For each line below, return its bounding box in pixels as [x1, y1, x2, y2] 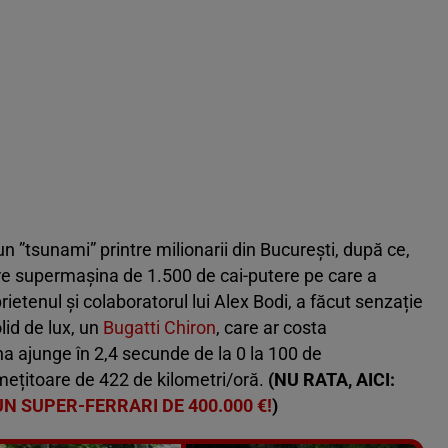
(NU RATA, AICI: [268, 369, 395, 391]
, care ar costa [216, 317, 327, 339]
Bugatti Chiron [103, 317, 216, 339]
